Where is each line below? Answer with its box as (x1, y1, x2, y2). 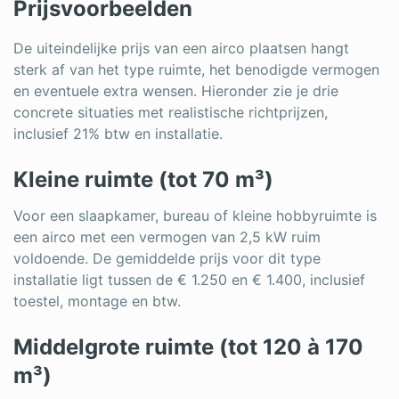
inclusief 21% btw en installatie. (13, 124, 223, 142)
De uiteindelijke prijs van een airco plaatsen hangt (13, 38, 349, 57)
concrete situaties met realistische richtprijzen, (13, 102, 328, 121)
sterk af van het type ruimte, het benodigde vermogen (13, 60, 379, 78)
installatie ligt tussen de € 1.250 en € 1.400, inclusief (13, 270, 365, 289)
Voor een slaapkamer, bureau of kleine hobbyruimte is (13, 206, 377, 224)
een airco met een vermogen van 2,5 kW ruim (13, 227, 321, 246)
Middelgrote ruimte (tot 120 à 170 (13, 333, 363, 360)
